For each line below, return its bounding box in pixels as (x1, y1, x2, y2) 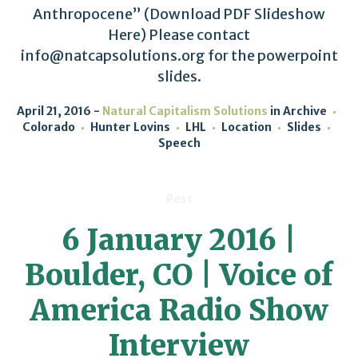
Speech (157, 136, 201, 150)
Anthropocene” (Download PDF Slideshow (33, 5, 325, 23)
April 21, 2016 (16, 104, 91, 118)
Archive (282, 104, 327, 118)
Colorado (22, 120, 75, 134)
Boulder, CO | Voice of (25, 257, 333, 293)
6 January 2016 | (62, 222, 296, 258)
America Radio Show (30, 292, 328, 328)
